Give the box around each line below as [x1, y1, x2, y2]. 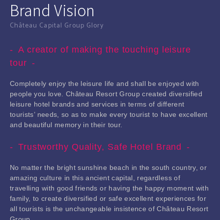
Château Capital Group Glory [10, 20, 104, 32]
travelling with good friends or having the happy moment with [10, 184, 209, 192]
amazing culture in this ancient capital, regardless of [10, 174, 180, 182]
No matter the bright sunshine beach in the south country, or [10, 164, 207, 172]
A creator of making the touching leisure [18, 45, 191, 55]
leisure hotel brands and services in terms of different [10, 100, 185, 109]
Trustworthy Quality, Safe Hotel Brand [18, 142, 182, 152]
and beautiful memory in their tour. [10, 121, 123, 129]
